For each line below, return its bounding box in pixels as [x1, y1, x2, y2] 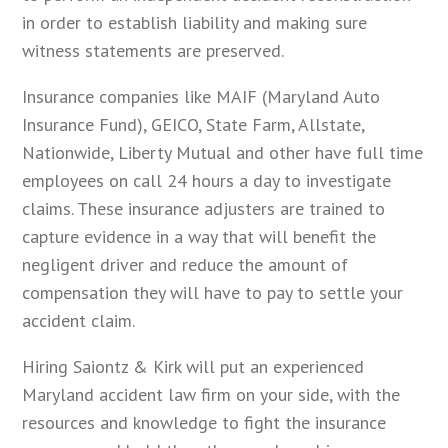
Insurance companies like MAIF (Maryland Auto [22, 84, 381, 108]
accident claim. [22, 308, 136, 332]
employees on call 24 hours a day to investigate [22, 168, 392, 192]
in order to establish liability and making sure [22, 10, 368, 34]
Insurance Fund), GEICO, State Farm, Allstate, [22, 112, 365, 136]
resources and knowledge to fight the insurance [22, 410, 387, 434]
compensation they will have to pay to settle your [22, 280, 404, 304]
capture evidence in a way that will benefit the [22, 224, 377, 248]
